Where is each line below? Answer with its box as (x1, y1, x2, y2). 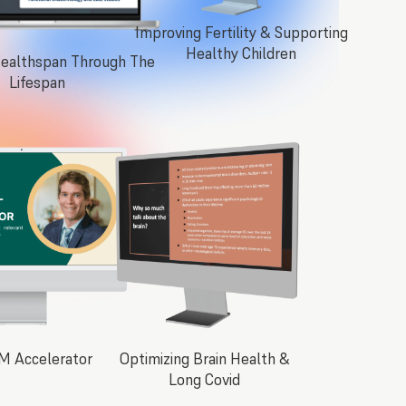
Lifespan (9, 72, 66, 93)
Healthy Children (186, 43, 297, 64)
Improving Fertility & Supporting (134, 23, 348, 43)
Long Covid (169, 370, 241, 391)
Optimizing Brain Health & (119, 349, 290, 370)
